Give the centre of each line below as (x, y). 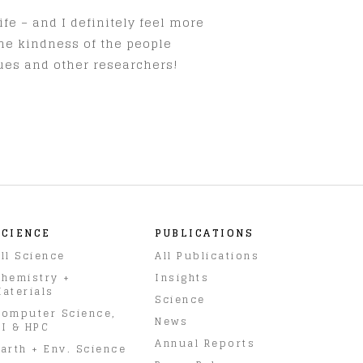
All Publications (207, 255)
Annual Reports (205, 343)
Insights (182, 277)
